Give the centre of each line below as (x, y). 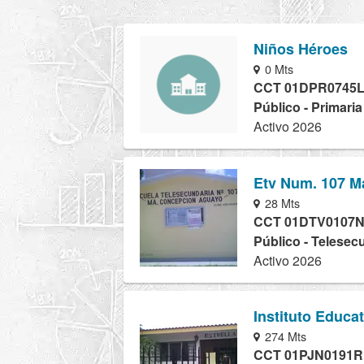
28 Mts (281, 202)
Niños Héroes (301, 49)
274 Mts (284, 336)
